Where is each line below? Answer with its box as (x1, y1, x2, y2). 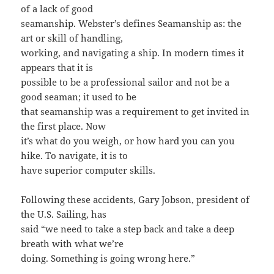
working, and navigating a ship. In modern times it (21, 46, 245, 59)
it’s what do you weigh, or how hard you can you (21, 134, 235, 147)
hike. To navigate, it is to (21, 149, 128, 161)
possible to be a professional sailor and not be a (21, 75, 230, 88)
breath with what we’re (21, 237, 124, 250)
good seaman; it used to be (21, 90, 137, 103)
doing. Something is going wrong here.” (21, 251, 196, 264)
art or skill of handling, (21, 31, 124, 44)
